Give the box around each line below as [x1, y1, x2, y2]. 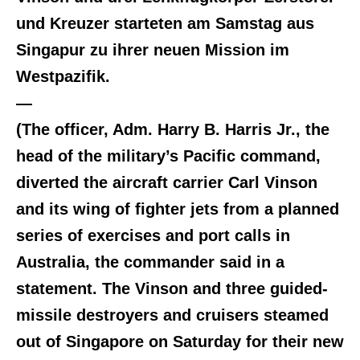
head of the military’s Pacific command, [16, 147, 321, 165]
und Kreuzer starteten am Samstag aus [16, 14, 314, 32]
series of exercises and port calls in [16, 227, 290, 244]
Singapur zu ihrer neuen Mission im [16, 41, 289, 59]
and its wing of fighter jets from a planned [16, 200, 339, 218]
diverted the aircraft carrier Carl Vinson [16, 174, 317, 191]
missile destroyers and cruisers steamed [16, 306, 329, 324]
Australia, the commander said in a [16, 253, 284, 271]
